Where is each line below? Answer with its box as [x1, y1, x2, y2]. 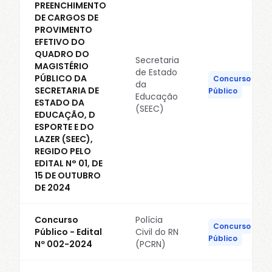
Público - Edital [35, 226, 102, 238]
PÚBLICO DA [35, 72, 87, 84]
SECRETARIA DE [35, 84, 99, 97]
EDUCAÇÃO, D [35, 109, 95, 121]
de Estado [135, 66, 177, 78]
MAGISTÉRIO [35, 60, 89, 72]
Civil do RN [135, 226, 178, 238]
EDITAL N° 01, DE [35, 157, 103, 169]
